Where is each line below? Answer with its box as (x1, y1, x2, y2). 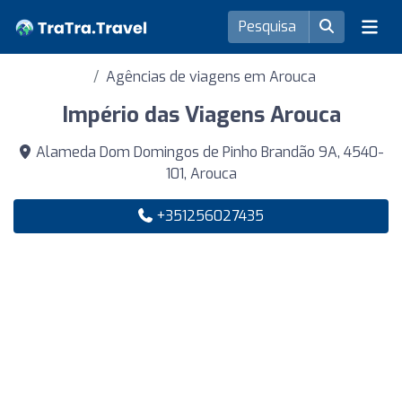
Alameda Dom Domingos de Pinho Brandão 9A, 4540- (32, 143, 384, 162)
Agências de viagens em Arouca (106, 67, 316, 86)
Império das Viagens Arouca (61, 100, 341, 129)
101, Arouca (165, 164, 237, 183)
